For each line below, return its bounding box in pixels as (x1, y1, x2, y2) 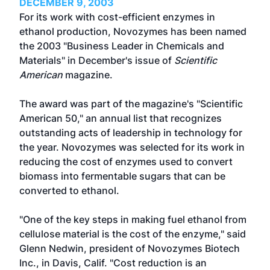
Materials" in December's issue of (19, 54, 174, 66)
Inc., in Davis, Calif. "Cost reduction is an (19, 257, 207, 269)
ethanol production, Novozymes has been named (19, 25, 246, 37)
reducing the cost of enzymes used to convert (19, 155, 233, 168)
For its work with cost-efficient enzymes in (19, 11, 215, 23)
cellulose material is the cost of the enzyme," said (19, 228, 246, 240)
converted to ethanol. (19, 184, 119, 196)
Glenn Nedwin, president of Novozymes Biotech (19, 242, 240, 254)
